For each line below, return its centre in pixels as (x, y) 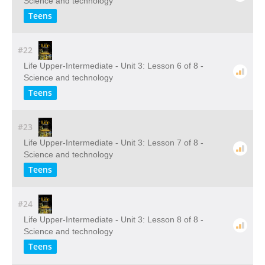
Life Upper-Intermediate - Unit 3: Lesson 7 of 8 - (114, 143)
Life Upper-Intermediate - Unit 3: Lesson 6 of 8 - (114, 66)
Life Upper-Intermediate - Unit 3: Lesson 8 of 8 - (114, 219)
